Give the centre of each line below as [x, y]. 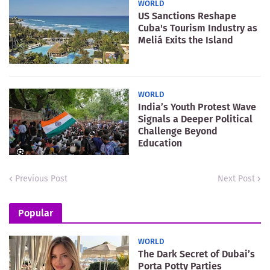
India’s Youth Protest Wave [197, 107]
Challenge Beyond [178, 131]
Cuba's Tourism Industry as [198, 28]
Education [160, 143]
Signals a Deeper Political [195, 119]
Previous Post [41, 178]
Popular [36, 213]
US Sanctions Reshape [187, 16]
